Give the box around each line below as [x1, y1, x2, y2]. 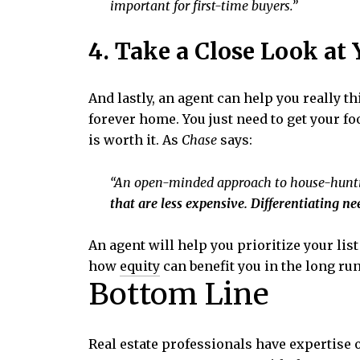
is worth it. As [88, 131, 182, 148]
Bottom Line [88, 276, 269, 313]
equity [120, 258, 160, 275]
